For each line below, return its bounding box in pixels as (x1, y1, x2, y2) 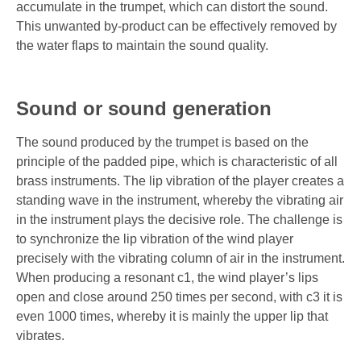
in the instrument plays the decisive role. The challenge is (16, 213, 342, 227)
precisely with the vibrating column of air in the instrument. (16, 251, 345, 266)
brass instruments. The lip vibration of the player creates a (16, 174, 344, 189)
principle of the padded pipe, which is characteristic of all (16, 155, 338, 169)
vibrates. (16, 329, 64, 343)
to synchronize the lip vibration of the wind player (16, 232, 293, 247)
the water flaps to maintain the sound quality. (16, 38, 268, 52)
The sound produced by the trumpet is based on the (16, 135, 309, 150)
